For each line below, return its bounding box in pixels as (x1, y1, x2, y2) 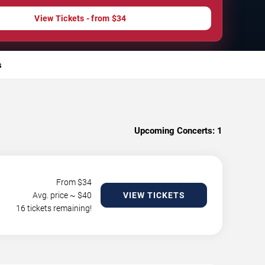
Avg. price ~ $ (33, 190, 82, 200)
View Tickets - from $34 (34, 13, 127, 23)
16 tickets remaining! (16, 203, 92, 213)
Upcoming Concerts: (134, 125, 215, 136)
